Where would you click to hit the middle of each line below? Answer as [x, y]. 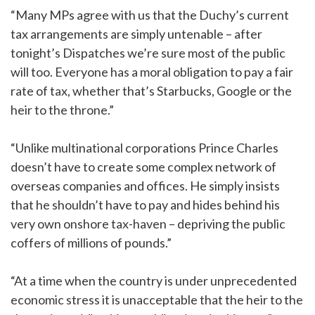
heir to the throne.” [62, 110]
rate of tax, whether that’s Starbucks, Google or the [151, 91]
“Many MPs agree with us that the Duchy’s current [150, 15]
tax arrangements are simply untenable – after [136, 34]
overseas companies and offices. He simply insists [145, 186]
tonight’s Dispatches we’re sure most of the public [148, 53]
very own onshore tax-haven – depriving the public [148, 224]
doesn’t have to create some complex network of [143, 167]
